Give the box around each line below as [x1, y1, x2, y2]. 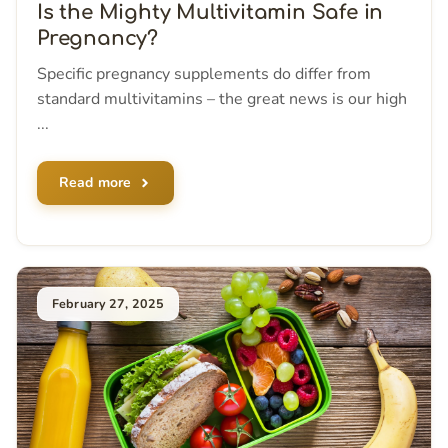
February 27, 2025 [52, 295, 165, 313]
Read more [59, 173, 132, 193]
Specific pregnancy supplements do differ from [37, 63, 371, 86]
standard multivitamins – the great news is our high [37, 88, 407, 111]
